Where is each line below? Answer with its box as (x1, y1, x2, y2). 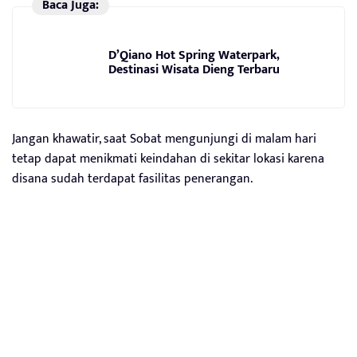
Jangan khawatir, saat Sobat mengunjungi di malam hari (12, 127, 316, 150)
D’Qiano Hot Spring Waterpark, (108, 45, 280, 66)
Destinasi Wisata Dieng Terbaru (108, 59, 280, 80)
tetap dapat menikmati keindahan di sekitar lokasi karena (12, 147, 324, 170)
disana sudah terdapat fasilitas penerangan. (12, 167, 253, 190)
